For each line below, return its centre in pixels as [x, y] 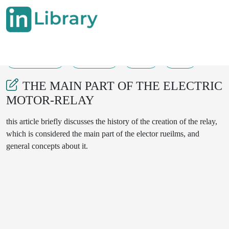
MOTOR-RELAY [50, 100]
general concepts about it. [48, 146]
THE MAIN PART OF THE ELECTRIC [122, 86]
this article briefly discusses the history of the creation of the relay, [112, 121]
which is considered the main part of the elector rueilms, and [103, 134]
